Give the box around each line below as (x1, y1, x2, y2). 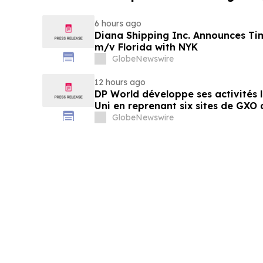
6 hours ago (94, 18, 141, 29)
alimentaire (94, 112, 151, 124)
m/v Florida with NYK (94, 41, 198, 53)
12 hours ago (94, 77, 146, 88)
